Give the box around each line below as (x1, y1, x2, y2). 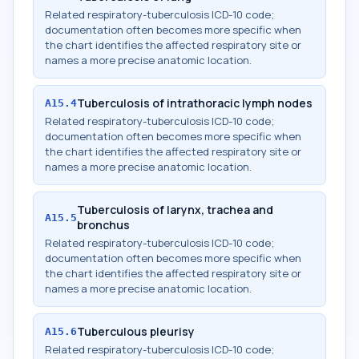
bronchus (77, 217, 130, 232)
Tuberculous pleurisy (77, 324, 195, 339)
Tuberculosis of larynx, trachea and (77, 202, 273, 217)
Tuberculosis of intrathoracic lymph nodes (77, 95, 313, 111)
